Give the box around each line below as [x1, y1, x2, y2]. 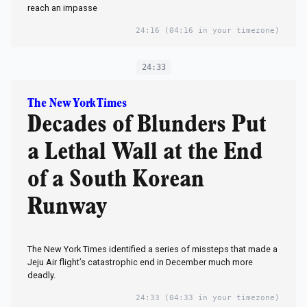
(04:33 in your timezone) [160, 293, 280, 303]
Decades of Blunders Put [27, 114, 267, 136]
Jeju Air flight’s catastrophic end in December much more [27, 257, 253, 268]
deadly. [27, 270, 56, 281]
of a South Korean [27, 169, 204, 191]
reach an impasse [27, 3, 97, 14]
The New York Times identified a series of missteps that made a [27, 244, 278, 255]
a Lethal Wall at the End [27, 141, 262, 164]
